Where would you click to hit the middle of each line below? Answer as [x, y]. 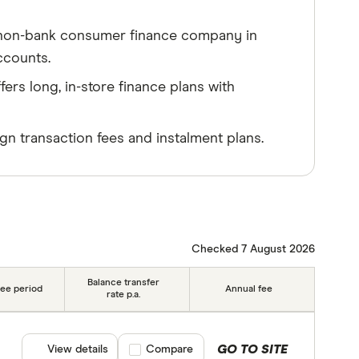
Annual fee [248, 289]
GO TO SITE [253, 350]
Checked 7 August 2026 [253, 249]
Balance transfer [124, 283]
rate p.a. [124, 295]
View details [78, 350]
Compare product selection [200, 350]
